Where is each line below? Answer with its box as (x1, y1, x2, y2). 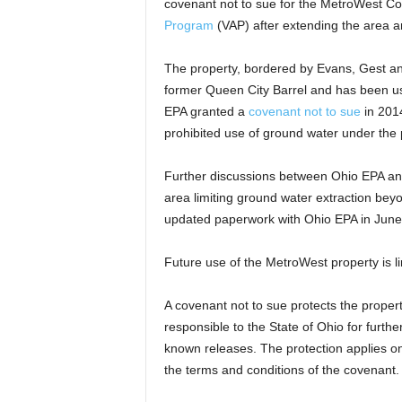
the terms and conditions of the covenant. (163, 363, 399, 377)
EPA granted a (163, 104, 249, 118)
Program (163, 18, 214, 32)
